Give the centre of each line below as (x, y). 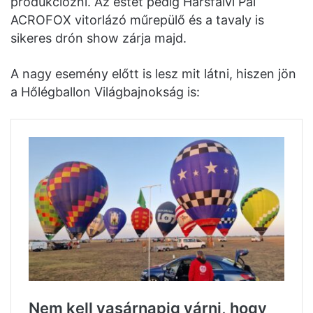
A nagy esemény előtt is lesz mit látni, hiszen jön (153, 74)
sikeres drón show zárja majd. (99, 38)
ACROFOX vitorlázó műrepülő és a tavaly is (137, 20)
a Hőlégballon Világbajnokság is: (105, 92)
